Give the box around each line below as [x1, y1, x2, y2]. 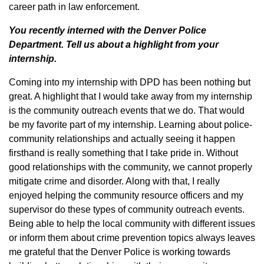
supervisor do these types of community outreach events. [9, 204, 245, 214]
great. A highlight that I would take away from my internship [9, 91, 252, 101]
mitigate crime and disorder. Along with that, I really [9, 176, 220, 186]
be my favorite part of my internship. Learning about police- [9, 120, 252, 130]
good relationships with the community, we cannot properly [9, 162, 252, 172]
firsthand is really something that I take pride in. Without [9, 148, 238, 158]
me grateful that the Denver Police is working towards [9, 247, 230, 257]
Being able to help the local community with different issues [9, 219, 255, 229]
